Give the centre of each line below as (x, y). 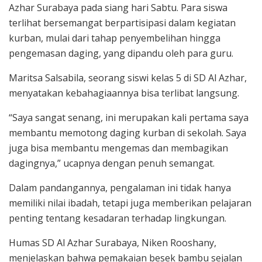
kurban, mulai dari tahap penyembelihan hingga (115, 38)
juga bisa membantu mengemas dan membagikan (118, 148)
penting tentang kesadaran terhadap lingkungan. (118, 218)
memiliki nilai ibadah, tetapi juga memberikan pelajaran (130, 203)
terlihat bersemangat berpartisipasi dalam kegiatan (122, 23)
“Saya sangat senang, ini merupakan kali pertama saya (129, 118)
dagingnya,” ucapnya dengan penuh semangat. (112, 163)
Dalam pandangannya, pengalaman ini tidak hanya (120, 188)
